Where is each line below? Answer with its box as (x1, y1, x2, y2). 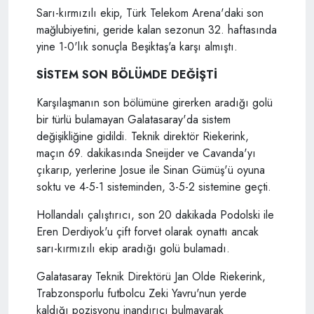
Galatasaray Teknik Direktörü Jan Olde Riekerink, (36, 268, 266, 285)
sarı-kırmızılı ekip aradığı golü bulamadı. (36, 240, 230, 257)
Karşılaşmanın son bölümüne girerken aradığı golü (36, 95, 273, 111)
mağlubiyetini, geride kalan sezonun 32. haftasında (36, 22, 277, 39)
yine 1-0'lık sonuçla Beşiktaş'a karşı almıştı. (36, 39, 238, 55)
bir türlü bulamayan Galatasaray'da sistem (36, 111, 231, 128)
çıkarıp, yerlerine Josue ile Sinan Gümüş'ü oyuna (36, 162, 265, 179)
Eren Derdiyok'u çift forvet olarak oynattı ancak (36, 224, 259, 240)
